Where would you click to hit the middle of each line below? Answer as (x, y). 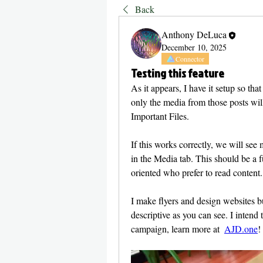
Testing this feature (178, 73)
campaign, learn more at (178, 229)
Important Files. (161, 116)
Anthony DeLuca (194, 34)
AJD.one (241, 229)
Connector (190, 59)
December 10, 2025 (194, 48)
